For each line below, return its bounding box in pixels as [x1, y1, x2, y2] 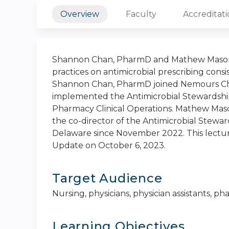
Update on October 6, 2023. [52, 141, 166, 150]
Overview [60, 9, 99, 19]
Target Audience [52, 171, 163, 186]
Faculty [126, 9, 156, 19]
